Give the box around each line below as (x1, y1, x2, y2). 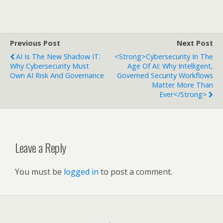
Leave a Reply (15, 138, 66, 157)
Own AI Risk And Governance (10, 71, 104, 81)
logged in (64, 166, 99, 178)
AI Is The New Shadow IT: (16, 52, 101, 62)
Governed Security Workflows (117, 71, 213, 81)
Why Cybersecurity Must (10, 61, 89, 71)
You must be (15, 166, 64, 178)
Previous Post (10, 38, 60, 48)
